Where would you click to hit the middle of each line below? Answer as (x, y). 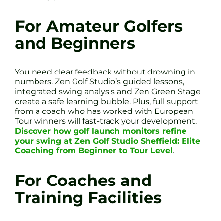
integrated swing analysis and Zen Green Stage (108, 92)
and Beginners (75, 43)
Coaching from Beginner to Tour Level (94, 151)
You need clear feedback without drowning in (105, 72)
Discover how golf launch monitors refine (101, 131)
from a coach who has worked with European (104, 111)
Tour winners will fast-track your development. (106, 121)
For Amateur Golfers (99, 26)
